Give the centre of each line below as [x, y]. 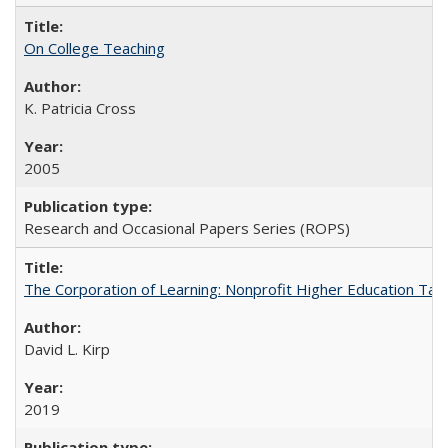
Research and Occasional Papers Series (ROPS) [187, 228]
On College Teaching [94, 48]
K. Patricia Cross [80, 108]
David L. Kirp [67, 349]
